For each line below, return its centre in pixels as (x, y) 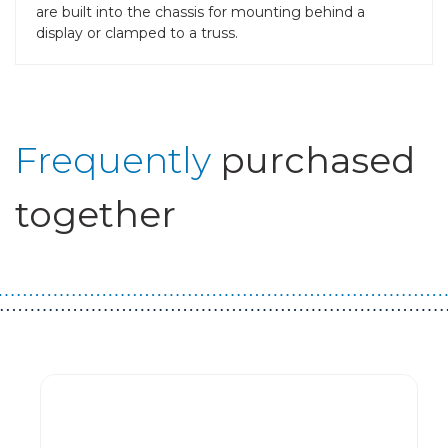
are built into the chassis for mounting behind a (200, 11)
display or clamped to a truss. (137, 32)
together (95, 213)
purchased (317, 159)
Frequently (113, 159)
